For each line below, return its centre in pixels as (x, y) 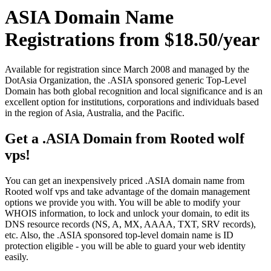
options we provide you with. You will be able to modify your (122, 202)
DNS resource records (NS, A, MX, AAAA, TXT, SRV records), (130, 224)
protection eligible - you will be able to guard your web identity (125, 246)
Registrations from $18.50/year (132, 40)
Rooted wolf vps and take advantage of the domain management (127, 191)
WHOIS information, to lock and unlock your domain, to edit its (127, 213)
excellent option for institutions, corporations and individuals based (132, 102)
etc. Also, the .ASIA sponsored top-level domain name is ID (119, 235)
